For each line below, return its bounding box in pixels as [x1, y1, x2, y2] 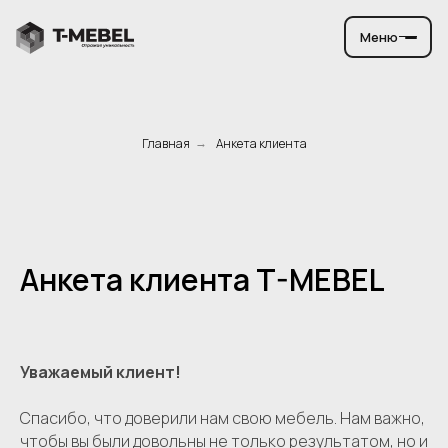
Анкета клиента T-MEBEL [20, 259, 385, 300]
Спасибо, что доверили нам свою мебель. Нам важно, [20, 407, 425, 429]
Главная [141, 135, 190, 152]
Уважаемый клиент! [20, 361, 181, 383]
